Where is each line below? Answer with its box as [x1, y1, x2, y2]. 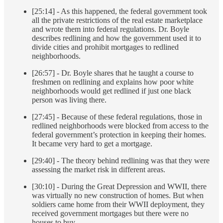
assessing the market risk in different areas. [32, 165, 165, 174]
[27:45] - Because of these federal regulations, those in [32, 112, 202, 121]
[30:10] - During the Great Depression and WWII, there [32, 182, 207, 191]
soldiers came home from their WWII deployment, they [32, 200, 205, 209]
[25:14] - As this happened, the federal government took [32, 7, 207, 16]
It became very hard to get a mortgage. [32, 139, 152, 148]
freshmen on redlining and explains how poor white [32, 78, 194, 87]
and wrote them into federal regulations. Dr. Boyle [32, 25, 189, 34]
